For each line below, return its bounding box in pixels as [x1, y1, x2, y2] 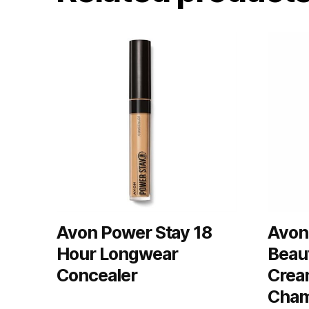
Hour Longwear [57, 243, 178, 264]
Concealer [57, 264, 137, 286]
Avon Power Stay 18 [57, 221, 212, 243]
